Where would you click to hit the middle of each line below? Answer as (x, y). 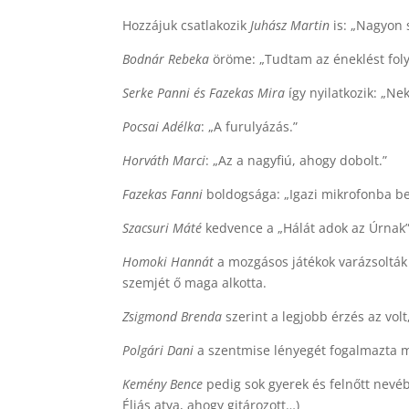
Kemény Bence (163, 384)
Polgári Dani (158, 350)
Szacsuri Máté (163, 228)
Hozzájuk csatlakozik (187, 25)
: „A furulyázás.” (250, 126)
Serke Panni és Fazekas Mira (204, 93)
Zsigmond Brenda (173, 316)
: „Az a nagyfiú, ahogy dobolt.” (297, 160)
